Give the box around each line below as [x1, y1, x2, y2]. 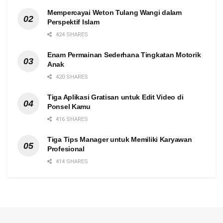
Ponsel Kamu [47, 102, 91, 111]
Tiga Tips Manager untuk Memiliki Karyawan [47, 135, 192, 143]
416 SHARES [54, 115, 88, 122]
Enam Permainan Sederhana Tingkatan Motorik [47, 50, 201, 59]
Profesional [47, 144, 85, 153]
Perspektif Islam [47, 17, 100, 26]
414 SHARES [54, 158, 88, 165]
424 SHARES [54, 31, 88, 38]
